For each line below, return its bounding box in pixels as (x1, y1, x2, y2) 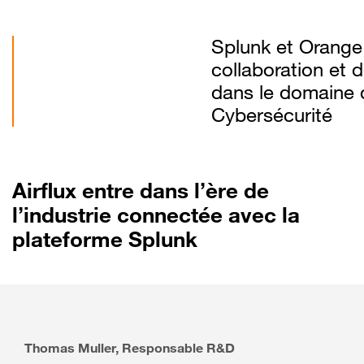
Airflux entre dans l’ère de (12, 177, 269, 203)
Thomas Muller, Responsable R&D (24, 339, 235, 356)
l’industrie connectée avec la (12, 201, 300, 227)
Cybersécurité (211, 102, 332, 127)
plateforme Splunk (12, 226, 197, 252)
